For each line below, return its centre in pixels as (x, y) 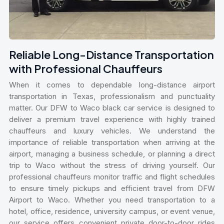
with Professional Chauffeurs (86, 69)
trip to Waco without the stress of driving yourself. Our (112, 165)
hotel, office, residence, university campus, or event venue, (112, 211)
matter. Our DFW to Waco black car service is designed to (112, 108)
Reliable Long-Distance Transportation (111, 55)
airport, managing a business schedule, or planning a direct (112, 154)
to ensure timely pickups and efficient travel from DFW (112, 188)
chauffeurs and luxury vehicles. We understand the (112, 131)
